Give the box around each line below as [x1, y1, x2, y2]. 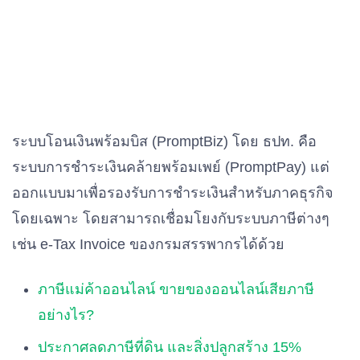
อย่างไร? [38, 307, 94, 323]
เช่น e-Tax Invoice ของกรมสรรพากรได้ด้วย [12, 236, 284, 252]
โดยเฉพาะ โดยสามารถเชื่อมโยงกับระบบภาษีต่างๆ [12, 211, 329, 227]
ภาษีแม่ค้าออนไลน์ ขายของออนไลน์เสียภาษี [38, 281, 314, 297]
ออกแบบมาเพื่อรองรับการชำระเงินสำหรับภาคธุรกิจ [12, 185, 333, 201]
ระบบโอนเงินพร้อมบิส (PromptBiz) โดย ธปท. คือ [12, 133, 317, 149]
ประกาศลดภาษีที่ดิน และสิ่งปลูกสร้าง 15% [38, 339, 301, 355]
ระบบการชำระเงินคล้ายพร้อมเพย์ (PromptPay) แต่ [12, 159, 329, 175]
